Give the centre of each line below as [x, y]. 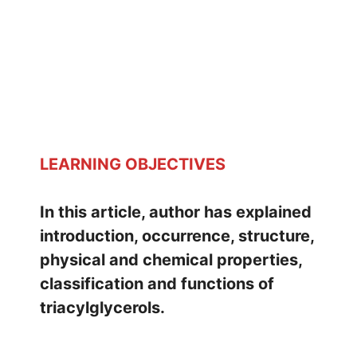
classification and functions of [157, 283]
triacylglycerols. [102, 307]
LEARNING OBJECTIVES [133, 164]
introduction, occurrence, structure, [177, 235]
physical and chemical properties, [171, 259]
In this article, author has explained [176, 212]
